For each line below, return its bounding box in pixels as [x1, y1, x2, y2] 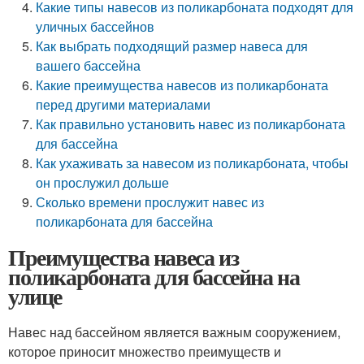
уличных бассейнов [36, 17, 155, 36]
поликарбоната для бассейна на [8, 260, 300, 293]
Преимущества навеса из [8, 240, 239, 274]
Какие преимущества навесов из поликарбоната [36, 76, 329, 94]
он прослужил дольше [36, 173, 170, 192]
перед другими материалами [36, 95, 211, 114]
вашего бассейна [36, 56, 141, 75]
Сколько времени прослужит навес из [36, 193, 265, 211]
